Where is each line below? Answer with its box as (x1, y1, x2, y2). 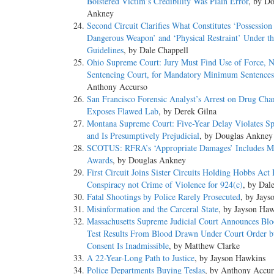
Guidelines (87, 44, 124, 56)
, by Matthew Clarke (169, 240, 240, 252)
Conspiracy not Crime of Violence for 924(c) (87, 179, 243, 191)
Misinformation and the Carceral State (87, 203, 218, 215)
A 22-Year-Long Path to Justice (87, 252, 194, 264)
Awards (87, 154, 113, 166)
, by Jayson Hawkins (194, 252, 265, 264)
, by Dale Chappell (124, 44, 188, 56)
